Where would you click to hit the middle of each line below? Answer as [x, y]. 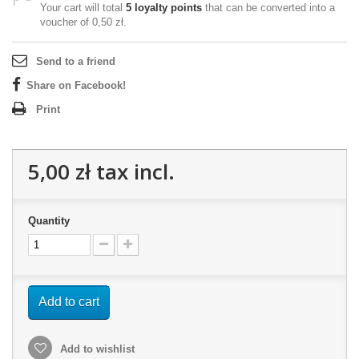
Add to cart [69, 302]
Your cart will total [83, 8]
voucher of [66, 22]
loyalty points [167, 8]
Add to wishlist [96, 349]
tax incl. [133, 171]
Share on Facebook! [76, 85]
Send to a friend [76, 61]
